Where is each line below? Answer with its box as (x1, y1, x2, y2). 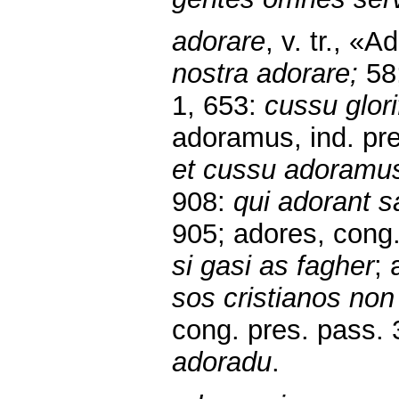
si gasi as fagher (172, 250, 374, 282)
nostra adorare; (172, 58, 366, 90)
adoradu (172, 346, 272, 379)
